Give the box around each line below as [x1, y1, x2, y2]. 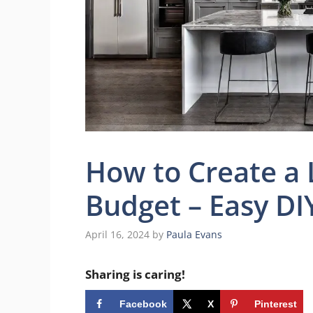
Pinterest [254, 298, 297, 310]
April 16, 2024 [85, 227, 150, 241]
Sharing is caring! [85, 265, 185, 282]
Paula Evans [166, 227, 222, 241]
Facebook [119, 298, 167, 310]
